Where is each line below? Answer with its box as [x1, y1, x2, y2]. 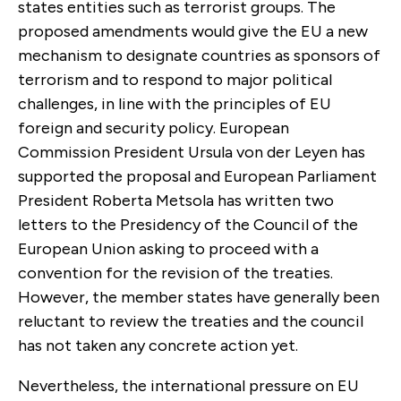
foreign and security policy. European [18, 117, 289, 138]
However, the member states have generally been [18, 286, 380, 307]
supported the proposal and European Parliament [18, 166, 377, 186]
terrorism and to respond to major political [18, 69, 332, 90]
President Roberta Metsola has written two [18, 190, 334, 210]
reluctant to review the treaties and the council [18, 311, 363, 331]
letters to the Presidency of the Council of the [18, 214, 358, 235]
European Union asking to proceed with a [18, 238, 319, 259]
